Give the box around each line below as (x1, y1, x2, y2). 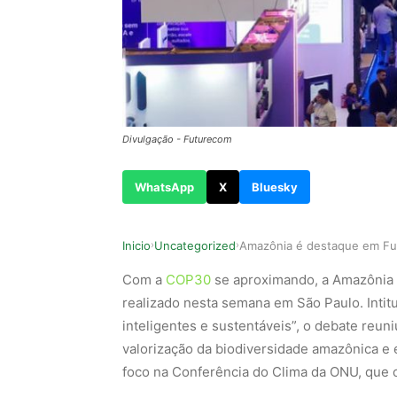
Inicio (122, 237, 151, 253)
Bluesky (252, 179, 298, 194)
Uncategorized (154, 237, 236, 253)
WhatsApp (135, 179, 194, 194)
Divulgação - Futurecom (122, 132, 232, 145)
